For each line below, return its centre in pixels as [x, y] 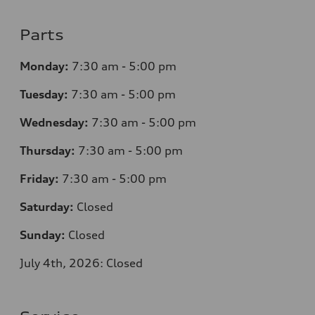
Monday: [44, 66]
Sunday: [43, 235]
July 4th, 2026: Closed [81, 263]
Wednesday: [54, 123]
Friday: [39, 179]
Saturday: [47, 207]
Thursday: [47, 151]
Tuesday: [44, 95]
